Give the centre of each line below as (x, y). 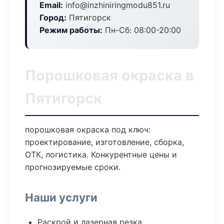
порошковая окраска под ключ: (88, 129)
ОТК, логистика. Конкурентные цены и (101, 154)
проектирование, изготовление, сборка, (104, 142)
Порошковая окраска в (109, 75)
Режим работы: (71, 30)
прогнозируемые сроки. (73, 167)
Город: (53, 17)
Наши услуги (61, 197)
